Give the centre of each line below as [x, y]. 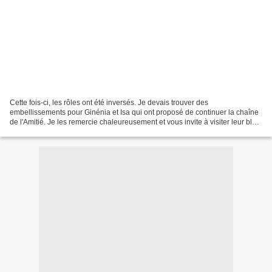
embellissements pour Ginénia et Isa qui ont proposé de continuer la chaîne [134, 112]
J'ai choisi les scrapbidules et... [60, 131]
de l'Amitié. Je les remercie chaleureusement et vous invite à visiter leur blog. [136, 122]
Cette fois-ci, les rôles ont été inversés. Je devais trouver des [109, 102]
